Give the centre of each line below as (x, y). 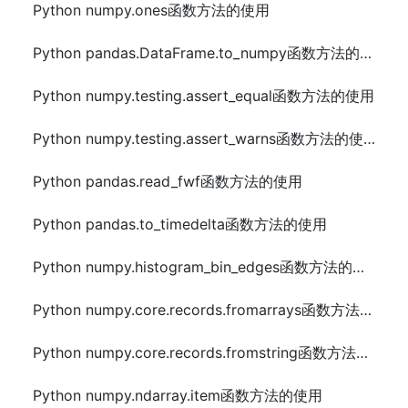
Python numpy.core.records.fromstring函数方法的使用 (362, 352)
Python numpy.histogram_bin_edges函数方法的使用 (358, 267)
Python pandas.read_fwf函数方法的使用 (168, 181)
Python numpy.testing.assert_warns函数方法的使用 (369, 138)
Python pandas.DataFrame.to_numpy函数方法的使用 (366, 53)
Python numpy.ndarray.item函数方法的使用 (178, 395)
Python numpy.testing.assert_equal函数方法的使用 (204, 96)
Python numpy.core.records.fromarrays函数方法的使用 (366, 310)
